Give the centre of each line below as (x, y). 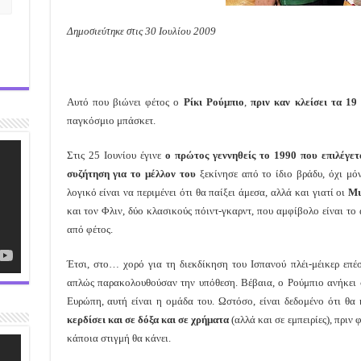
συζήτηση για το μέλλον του (131, 173)
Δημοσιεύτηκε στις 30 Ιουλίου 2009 (141, 31)
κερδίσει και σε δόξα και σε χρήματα (149, 319)
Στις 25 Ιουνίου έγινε (116, 155)
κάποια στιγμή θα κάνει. (118, 338)
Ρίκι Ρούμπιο (214, 102)
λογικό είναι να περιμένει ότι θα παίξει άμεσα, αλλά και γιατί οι (207, 192)
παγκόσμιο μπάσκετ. (111, 120)
